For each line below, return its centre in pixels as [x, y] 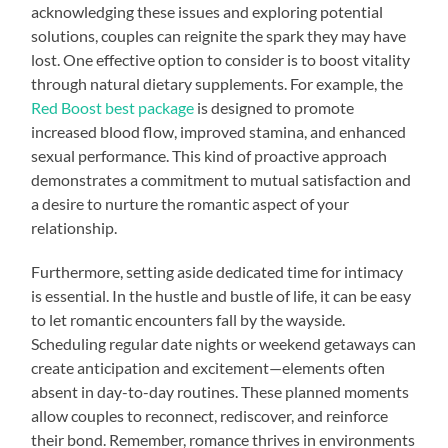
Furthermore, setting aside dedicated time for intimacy [217, 271]
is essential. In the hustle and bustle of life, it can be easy [221, 295]
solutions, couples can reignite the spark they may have [219, 35]
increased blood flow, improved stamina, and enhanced [219, 131]
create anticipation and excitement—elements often [208, 367]
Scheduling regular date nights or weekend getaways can [224, 343]
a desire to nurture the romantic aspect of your [190, 203]
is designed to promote [274, 107]
